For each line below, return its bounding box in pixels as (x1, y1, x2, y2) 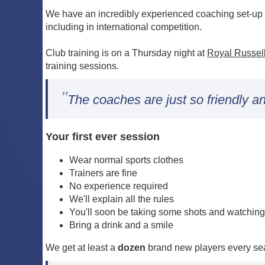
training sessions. (46, 60, 119, 71)
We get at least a (46, 243, 118, 253)
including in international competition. (46, 21, 202, 32)
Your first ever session (46, 130, 160, 143)
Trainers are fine (69, 168, 137, 179)
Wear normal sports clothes (69, 155, 183, 166)
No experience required (69, 181, 168, 192)
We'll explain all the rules (69, 194, 174, 205)
